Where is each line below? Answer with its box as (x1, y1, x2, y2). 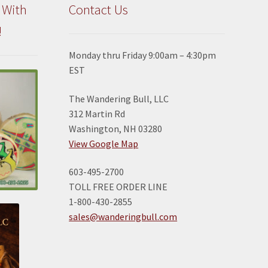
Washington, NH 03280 (69, 122, 163, 135)
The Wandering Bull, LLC (69, 92, 169, 105)
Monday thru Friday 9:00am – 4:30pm (69, 48, 217, 61)
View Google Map (69, 137, 139, 150)
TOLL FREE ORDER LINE (69, 181, 168, 193)
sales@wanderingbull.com (69, 211, 178, 223)
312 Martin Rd (69, 107, 126, 120)
